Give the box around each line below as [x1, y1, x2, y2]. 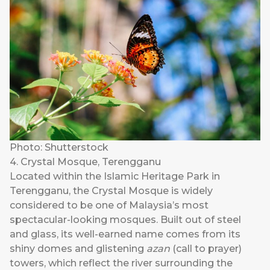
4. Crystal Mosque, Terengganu [10, 155, 161, 168]
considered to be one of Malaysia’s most [10, 199, 209, 211]
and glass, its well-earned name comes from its [10, 228, 240, 240]
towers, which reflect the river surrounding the [10, 257, 233, 269]
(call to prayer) [170, 242, 242, 254]
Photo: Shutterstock [10, 141, 108, 153]
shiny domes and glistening [10, 242, 146, 254]
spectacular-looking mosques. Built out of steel [10, 213, 241, 225]
